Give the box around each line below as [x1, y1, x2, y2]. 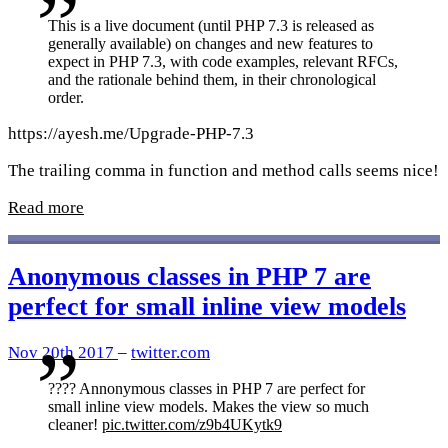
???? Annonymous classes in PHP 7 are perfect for [48, 380, 365, 398]
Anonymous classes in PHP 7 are [8, 262, 371, 292]
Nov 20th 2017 [8, 343, 118, 363]
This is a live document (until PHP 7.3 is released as [48, 17, 374, 35]
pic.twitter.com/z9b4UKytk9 [102, 416, 282, 434]
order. [48, 89, 84, 107]
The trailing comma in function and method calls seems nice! [8, 161, 439, 181]
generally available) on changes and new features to [48, 35, 373, 53]
